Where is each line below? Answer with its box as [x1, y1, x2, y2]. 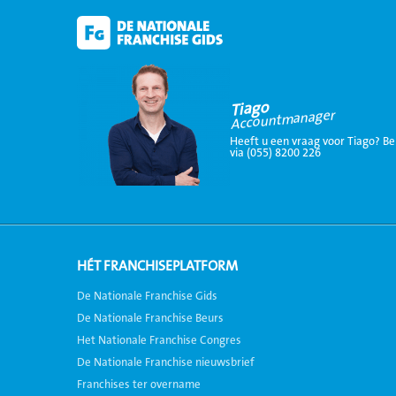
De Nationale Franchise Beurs [77, 312, 224, 324]
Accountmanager [229, 106, 336, 133]
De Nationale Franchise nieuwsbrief [77, 356, 255, 369]
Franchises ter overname [77, 378, 201, 391]
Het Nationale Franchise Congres [77, 334, 241, 346]
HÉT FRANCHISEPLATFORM [77, 258, 238, 274]
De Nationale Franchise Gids [77, 290, 217, 302]
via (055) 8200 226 [229, 146, 321, 159]
